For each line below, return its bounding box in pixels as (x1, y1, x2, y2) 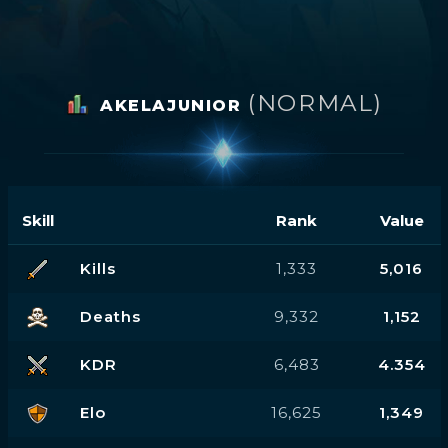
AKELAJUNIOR (99, 96, 249, 115)
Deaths (79, 306, 141, 326)
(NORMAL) (248, 89, 383, 117)
